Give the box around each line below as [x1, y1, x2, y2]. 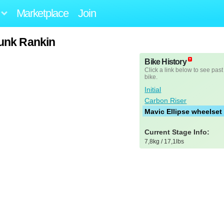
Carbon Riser [144, 96, 187, 105]
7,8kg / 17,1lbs [144, 137, 184, 145]
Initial [144, 85, 161, 94]
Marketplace [16, 6, 68, 19]
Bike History [144, 57, 186, 66]
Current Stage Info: [144, 127, 210, 136]
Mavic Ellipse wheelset [144, 107, 222, 116]
